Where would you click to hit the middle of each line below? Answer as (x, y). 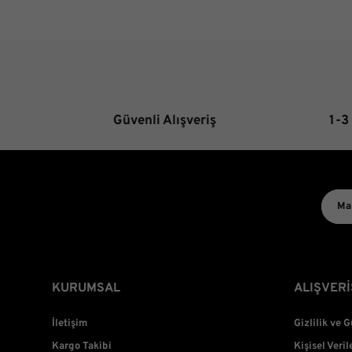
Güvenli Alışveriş (164, 121)
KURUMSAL (86, 288)
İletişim (70, 324)
